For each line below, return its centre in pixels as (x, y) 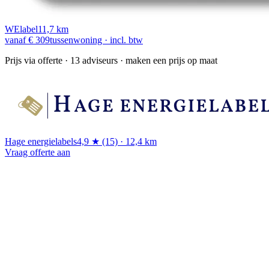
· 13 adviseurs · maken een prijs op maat (140, 60)
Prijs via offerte (34, 60)
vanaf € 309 (27, 40)
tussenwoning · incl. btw (96, 40)
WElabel (21, 29)
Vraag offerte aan (38, 152)
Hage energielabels (41, 141)
